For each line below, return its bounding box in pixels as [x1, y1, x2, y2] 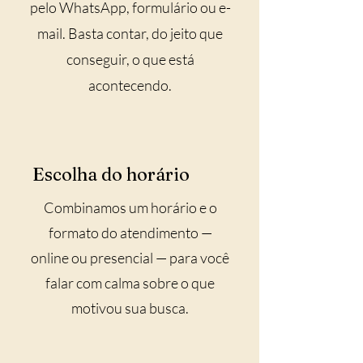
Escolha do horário [32, 163, 190, 186]
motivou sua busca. [71, 299, 189, 317]
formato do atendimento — [48, 224, 212, 241]
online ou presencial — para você [31, 249, 229, 267]
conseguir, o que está [66, 50, 194, 68]
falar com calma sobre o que [45, 274, 215, 292]
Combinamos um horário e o [43, 199, 217, 216]
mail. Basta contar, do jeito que [37, 24, 223, 42]
